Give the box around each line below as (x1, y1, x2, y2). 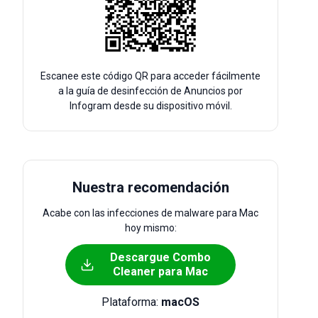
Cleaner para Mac (113, 265, 208, 278)
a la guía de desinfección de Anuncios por (58, 85, 243, 97)
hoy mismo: (124, 222, 177, 234)
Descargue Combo (110, 251, 211, 264)
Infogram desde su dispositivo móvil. (69, 100, 232, 111)
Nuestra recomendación (72, 179, 229, 196)
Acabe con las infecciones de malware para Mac (43, 207, 258, 219)
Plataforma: (102, 295, 161, 309)
